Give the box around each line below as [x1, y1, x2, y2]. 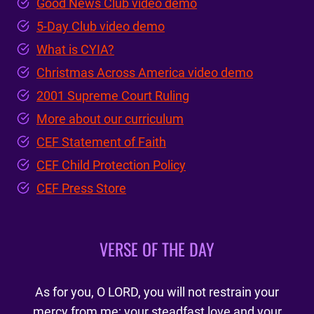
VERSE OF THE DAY [100, 235, 214, 261]
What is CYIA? [36, 41, 114, 57]
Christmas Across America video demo [36, 64, 253, 80]
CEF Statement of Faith [36, 134, 166, 149]
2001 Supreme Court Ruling [36, 88, 189, 103]
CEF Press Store [36, 180, 126, 196]
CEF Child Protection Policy [36, 157, 186, 172]
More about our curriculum [36, 111, 184, 126]
